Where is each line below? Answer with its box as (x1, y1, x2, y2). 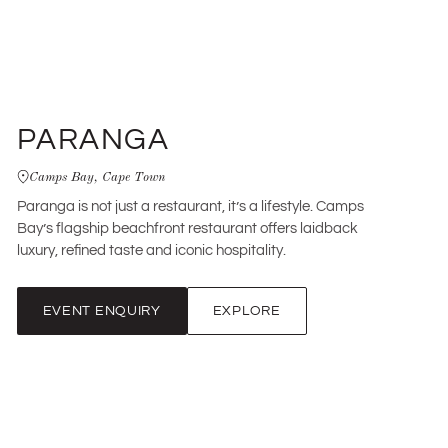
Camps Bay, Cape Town (28, 166, 165, 185)
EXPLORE (212, 300, 281, 321)
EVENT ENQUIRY (42, 300, 161, 321)
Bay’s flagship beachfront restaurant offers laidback (16, 217, 358, 240)
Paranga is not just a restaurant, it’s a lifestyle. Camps (16, 195, 364, 218)
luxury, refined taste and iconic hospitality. (16, 239, 286, 262)
